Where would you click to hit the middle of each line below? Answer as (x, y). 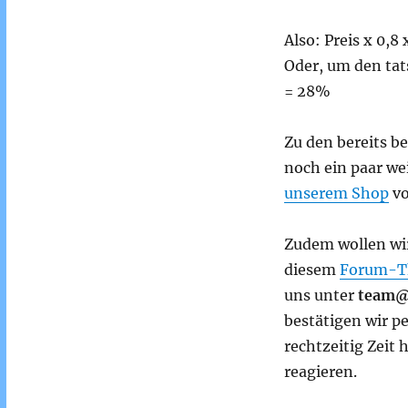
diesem (312, 270)
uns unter (321, 296)
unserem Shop (337, 194)
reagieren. (321, 372)
